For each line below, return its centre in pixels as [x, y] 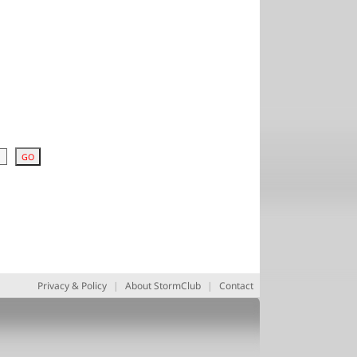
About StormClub [163, 285]
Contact [236, 285]
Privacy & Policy [72, 285]
